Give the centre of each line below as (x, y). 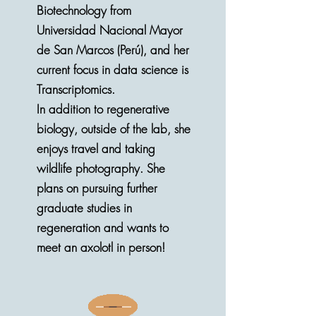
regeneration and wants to (103, 227)
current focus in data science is (113, 69)
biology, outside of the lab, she (114, 129)
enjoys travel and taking (96, 148)
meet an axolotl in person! (101, 247)
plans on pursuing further (97, 188)
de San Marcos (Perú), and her (113, 50)
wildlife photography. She (101, 168)
